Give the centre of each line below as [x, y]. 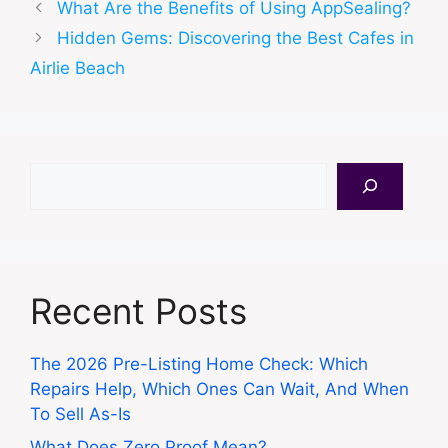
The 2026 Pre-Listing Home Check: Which [199, 363]
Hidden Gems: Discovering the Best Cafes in [236, 37]
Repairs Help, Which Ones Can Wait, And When [219, 388]
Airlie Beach [77, 67]
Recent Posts [138, 310]
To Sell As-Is [80, 413]
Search [57, 173]
